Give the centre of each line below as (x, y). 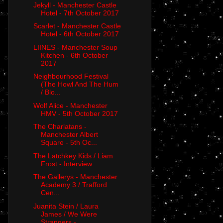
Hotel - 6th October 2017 (80, 34)
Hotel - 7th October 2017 (80, 13)
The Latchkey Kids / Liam (73, 156)
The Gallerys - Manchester (75, 177)
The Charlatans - (60, 127)
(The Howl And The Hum (79, 84)
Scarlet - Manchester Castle (77, 26)
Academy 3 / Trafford (74, 185)
